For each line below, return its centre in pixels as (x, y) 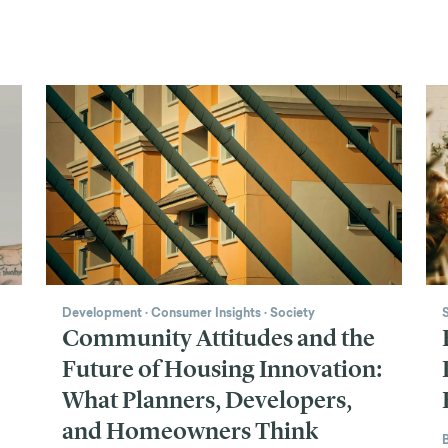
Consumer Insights (206, 312)
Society (292, 312)
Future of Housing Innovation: (222, 368)
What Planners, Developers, (207, 399)
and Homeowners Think (190, 430)
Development (102, 312)
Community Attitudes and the (218, 337)
